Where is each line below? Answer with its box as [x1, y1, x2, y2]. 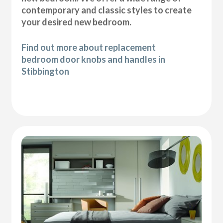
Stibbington [21, 65, 70, 77]
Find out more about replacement [21, 41, 156, 53]
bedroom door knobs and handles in [21, 53, 166, 65]
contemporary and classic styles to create [21, 4, 192, 15]
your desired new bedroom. [21, 16, 132, 27]
